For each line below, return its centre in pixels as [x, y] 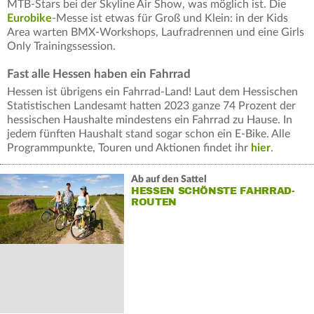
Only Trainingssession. [61, 47]
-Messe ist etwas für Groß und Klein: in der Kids [170, 19]
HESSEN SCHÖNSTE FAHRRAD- [213, 191]
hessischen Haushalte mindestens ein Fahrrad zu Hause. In [150, 120]
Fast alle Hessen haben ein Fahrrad [99, 74]
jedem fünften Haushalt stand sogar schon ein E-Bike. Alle [149, 134]
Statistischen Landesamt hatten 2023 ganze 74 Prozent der [151, 106]
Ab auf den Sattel [169, 180]
